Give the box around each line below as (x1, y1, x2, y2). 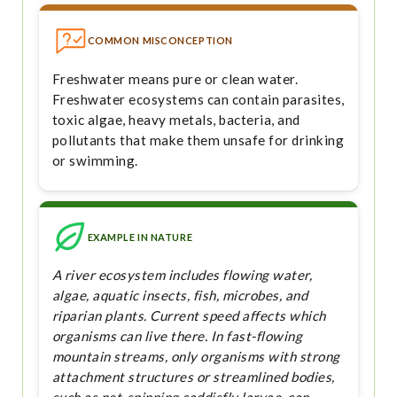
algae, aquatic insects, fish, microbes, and (51, 287, 308, 304)
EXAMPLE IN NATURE (87, 230, 193, 243)
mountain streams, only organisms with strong (51, 348, 340, 365)
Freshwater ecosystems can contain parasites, (51, 90, 345, 107)
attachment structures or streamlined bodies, (51, 369, 335, 385)
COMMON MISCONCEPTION (87, 35, 233, 47)
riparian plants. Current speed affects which (51, 307, 326, 324)
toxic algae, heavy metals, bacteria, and (51, 111, 300, 128)
